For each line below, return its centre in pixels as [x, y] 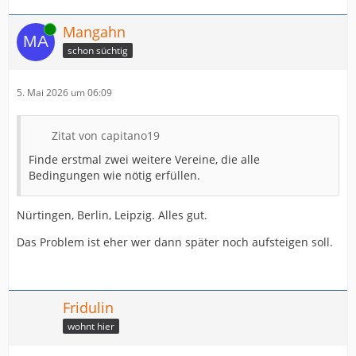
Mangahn [94, 32]
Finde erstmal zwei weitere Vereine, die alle [144, 159]
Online [31, 29]
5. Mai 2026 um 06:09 [64, 93]
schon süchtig [98, 50]
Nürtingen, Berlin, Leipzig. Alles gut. [112, 215]
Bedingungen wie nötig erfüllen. [114, 175]
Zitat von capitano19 [106, 135]
